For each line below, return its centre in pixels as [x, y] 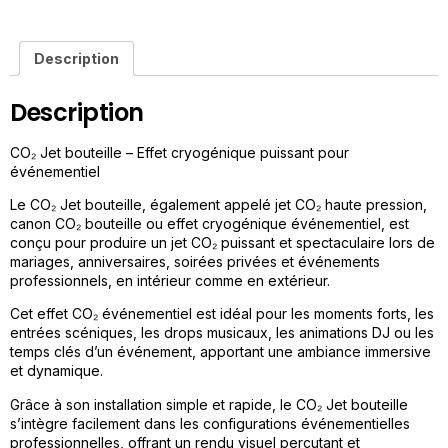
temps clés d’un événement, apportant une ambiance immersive [220, 352]
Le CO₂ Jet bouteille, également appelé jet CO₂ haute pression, [218, 204]
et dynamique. [56, 371]
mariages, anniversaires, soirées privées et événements [195, 261]
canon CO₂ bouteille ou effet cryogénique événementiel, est [209, 223]
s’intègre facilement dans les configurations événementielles [210, 423]
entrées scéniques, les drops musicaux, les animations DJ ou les [222, 333]
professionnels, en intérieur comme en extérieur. [170, 280]
